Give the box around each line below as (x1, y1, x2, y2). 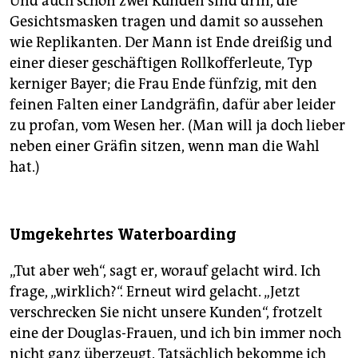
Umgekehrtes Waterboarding (10, 225, 237, 245)
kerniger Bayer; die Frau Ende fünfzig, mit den (10, 75, 317, 93)
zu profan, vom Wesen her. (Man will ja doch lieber (10, 117, 345, 135)
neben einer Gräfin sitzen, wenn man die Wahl (10, 137, 320, 156)
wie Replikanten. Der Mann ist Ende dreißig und (10, 34, 332, 52)
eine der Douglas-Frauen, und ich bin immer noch (10, 324, 341, 343)
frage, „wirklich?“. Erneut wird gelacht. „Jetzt (10, 283, 300, 301)
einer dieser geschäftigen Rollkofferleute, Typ (10, 54, 312, 73)
